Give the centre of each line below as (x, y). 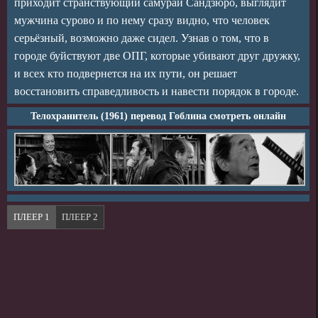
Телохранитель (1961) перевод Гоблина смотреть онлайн (158, 116)
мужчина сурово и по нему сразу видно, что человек (142, 20)
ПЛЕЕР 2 (80, 216)
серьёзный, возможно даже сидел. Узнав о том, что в (142, 38)
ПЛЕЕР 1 (32, 216)
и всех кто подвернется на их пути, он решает (126, 73)
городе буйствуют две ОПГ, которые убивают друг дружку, (157, 56)
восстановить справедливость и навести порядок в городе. (157, 91)
